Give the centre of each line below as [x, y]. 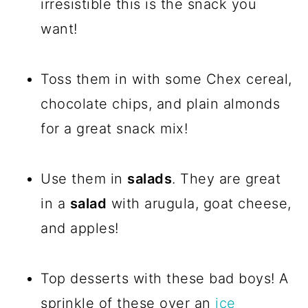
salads [150, 179]
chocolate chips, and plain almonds [161, 104]
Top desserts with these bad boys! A [165, 279]
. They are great [227, 179]
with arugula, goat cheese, [199, 204]
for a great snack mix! [114, 129]
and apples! [80, 229]
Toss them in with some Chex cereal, [166, 79]
